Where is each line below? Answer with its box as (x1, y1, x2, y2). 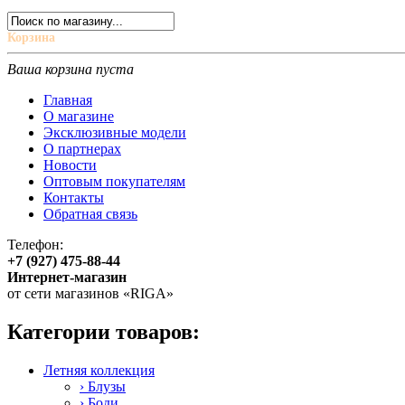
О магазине (43, 108, 114, 124)
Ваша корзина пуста (7, 61, 134, 77)
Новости (43, 157, 97, 173)
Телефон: (7, 237, 63, 252)
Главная (43, 92, 92, 108)
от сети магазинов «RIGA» (7, 286, 174, 301)
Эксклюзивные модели (43, 125, 186, 140)
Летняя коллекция (43, 362, 155, 378)
